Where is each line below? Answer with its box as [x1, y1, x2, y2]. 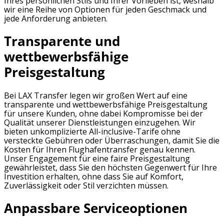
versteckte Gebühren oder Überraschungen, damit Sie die [4, 134, 219, 146]
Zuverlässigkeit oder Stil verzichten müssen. [4, 179, 168, 191]
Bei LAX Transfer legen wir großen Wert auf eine [4, 89, 187, 101]
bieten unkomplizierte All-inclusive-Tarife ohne [4, 125, 180, 137]
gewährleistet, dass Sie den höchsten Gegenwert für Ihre [4, 161, 217, 173]
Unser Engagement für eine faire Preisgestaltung [4, 152, 190, 164]
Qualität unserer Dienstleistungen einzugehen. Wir [4, 116, 195, 128]
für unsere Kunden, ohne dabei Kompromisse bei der [4, 107, 203, 119]
